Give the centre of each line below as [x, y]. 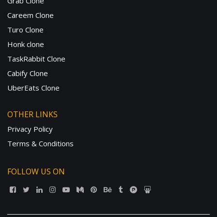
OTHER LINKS [32, 115]
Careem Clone [31, 15]
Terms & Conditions [40, 144]
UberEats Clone [33, 88]
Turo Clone [25, 30]
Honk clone [26, 44]
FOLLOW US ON [36, 172]
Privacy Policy [30, 129]
